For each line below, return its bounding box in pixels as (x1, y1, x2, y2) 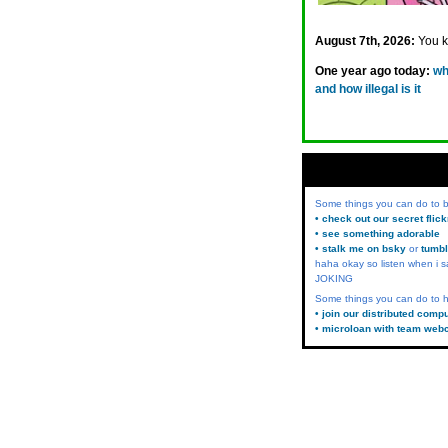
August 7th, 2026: (315, 34, 415, 48)
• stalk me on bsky (315, 243, 406, 254)
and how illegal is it (315, 82, 421, 96)
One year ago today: (315, 64, 430, 78)
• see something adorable (315, 228, 440, 239)
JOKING (315, 273, 353, 284)
